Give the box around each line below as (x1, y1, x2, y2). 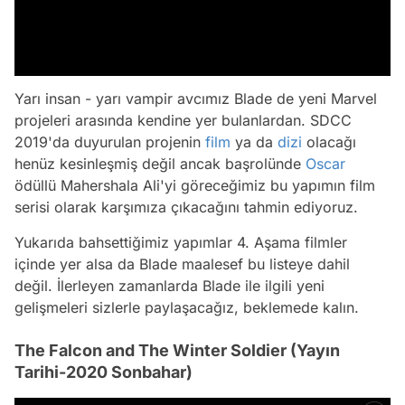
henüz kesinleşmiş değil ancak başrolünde (14, 154, 306, 173)
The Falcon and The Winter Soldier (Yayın (14, 340, 340, 360)
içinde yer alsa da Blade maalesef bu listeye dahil (14, 254, 350, 273)
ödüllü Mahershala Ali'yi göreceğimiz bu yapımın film (14, 175, 375, 194)
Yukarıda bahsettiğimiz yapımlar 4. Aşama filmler (14, 232, 347, 251)
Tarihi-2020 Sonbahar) (14, 362, 193, 381)
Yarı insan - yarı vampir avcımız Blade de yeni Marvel (14, 89, 377, 108)
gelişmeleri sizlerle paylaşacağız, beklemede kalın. (14, 297, 359, 316)
